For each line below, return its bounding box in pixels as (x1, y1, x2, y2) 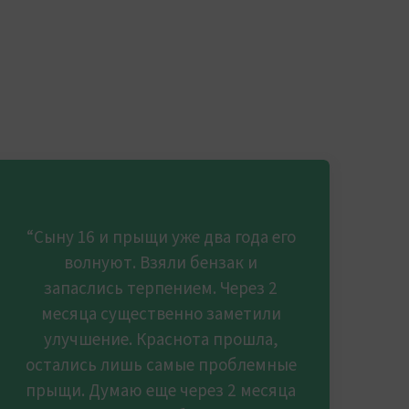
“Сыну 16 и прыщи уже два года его (26, 225, 296, 248)
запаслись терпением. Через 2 (44, 276, 278, 299)
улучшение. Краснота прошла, (43, 327, 278, 351)
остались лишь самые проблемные (25, 352, 297, 376)
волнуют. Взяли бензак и (64, 250, 257, 274)
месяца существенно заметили (40, 301, 281, 325)
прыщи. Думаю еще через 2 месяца (26, 378, 296, 402)
